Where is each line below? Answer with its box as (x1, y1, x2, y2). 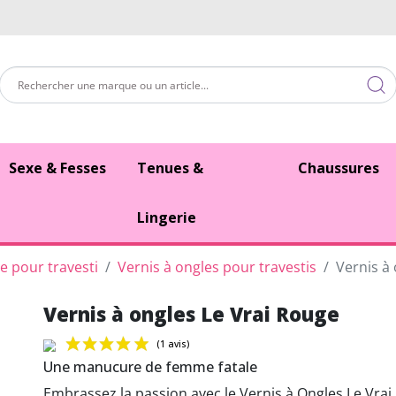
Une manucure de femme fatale (42, 356, 257, 377)
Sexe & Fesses (9, 157, 107, 178)
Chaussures (297, 157, 379, 178)
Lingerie (136, 207, 196, 227)
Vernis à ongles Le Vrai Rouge (42, 300, 339, 327)
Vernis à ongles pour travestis (118, 256, 316, 277)
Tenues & (136, 157, 203, 178)
